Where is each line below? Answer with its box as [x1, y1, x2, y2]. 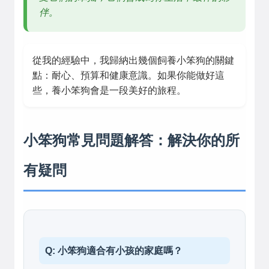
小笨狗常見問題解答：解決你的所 [23, 130, 240, 150]
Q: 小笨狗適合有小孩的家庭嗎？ [45, 246, 183, 256]
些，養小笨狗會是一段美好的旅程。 [32, 85, 186, 95]
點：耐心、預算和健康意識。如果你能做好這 [32, 70, 225, 80]
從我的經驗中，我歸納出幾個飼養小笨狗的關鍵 [32, 55, 234, 65]
